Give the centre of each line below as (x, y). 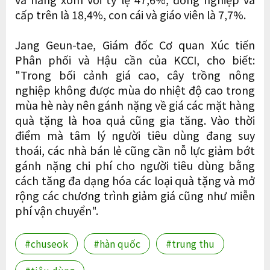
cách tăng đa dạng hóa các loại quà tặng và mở (135, 180)
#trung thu (190, 243)
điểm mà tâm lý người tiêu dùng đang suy (135, 135)
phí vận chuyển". (57, 210)
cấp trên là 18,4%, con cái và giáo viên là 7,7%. (130, 14)
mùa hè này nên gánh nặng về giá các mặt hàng (135, 105)
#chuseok (46, 243)
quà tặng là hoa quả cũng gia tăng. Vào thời (135, 120)
